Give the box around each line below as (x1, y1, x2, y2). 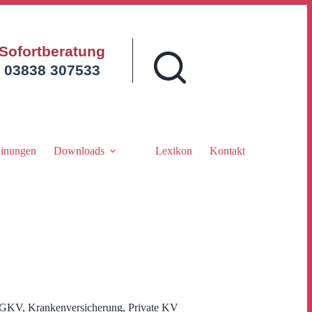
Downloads (53, 145, 104, 157)
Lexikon (155, 145, 192, 157)
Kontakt (209, 145, 245, 157)
